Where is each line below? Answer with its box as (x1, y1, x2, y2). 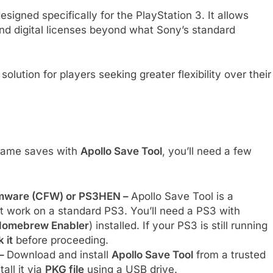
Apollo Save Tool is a (130, 190, 233, 202)
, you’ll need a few (162, 145, 252, 158)
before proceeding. (12, 233, 108, 246)
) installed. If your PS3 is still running (88, 219, 268, 232)
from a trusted (193, 248, 266, 261)
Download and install (6, 248, 112, 261)
